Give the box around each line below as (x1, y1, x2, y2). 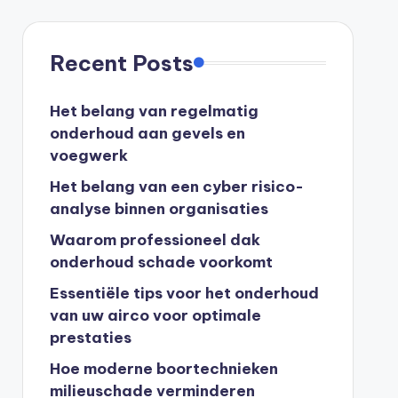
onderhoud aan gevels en (49, 123, 245, 143)
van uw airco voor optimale (49, 305, 261, 325)
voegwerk (49, 145, 128, 165)
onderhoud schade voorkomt (49, 251, 273, 272)
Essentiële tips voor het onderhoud (49, 283, 319, 303)
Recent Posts (49, 49, 194, 76)
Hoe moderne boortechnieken (49, 358, 278, 378)
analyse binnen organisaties (49, 198, 268, 219)
